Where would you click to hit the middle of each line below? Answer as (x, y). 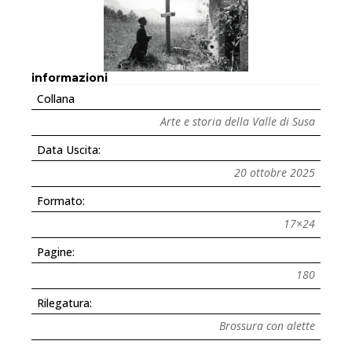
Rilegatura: (64, 302)
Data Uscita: (69, 149)
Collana (56, 98)
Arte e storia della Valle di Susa (238, 121)
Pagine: (56, 251)
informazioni (70, 77)
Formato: (61, 200)
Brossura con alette (267, 325)
